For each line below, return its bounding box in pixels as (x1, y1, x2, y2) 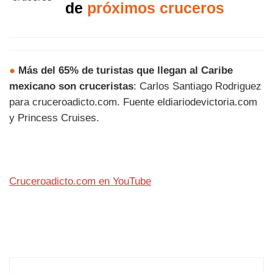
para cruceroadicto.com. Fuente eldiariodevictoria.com (9, 96, 257, 108)
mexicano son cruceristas (9, 80, 133, 92)
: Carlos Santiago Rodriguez (133, 80, 261, 92)
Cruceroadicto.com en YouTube (9, 175, 151, 187)
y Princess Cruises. (9, 112, 99, 124)
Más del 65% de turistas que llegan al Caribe (18, 64, 233, 76)
